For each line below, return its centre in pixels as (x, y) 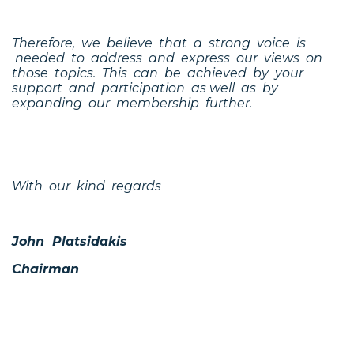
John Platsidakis (70, 241)
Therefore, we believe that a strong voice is (159, 43)
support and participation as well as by (147, 88)
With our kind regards (87, 186)
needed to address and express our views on (169, 58)
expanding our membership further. (132, 103)
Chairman (45, 269)
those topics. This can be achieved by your (159, 73)
